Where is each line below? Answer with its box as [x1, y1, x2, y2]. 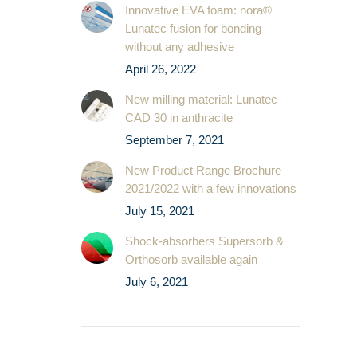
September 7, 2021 [125, 133, 224, 147]
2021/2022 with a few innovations [125, 182, 296, 195]
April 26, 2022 [125, 62, 196, 76]
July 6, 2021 [125, 275, 188, 288]
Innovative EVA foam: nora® [125, 3, 272, 17]
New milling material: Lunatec [125, 92, 277, 106]
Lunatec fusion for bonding [125, 22, 261, 35]
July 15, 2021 [125, 204, 194, 218]
